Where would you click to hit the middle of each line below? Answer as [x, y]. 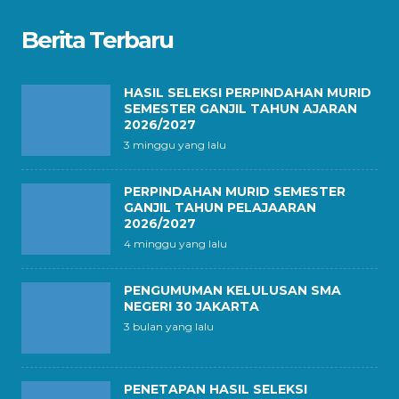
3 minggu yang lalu [175, 145]
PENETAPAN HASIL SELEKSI [216, 389]
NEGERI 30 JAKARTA [191, 306]
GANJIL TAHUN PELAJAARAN [220, 208]
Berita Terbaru [97, 40]
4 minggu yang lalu [175, 244]
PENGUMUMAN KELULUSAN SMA [232, 290]
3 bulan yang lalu [169, 326]
